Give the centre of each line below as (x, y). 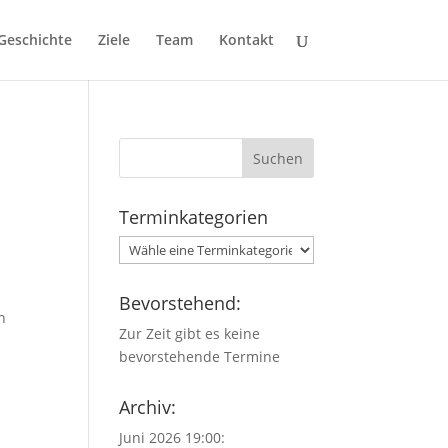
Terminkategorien (194, 217)
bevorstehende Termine (200, 356)
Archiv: (148, 407)
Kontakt (246, 39)
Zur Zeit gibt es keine (190, 333)
